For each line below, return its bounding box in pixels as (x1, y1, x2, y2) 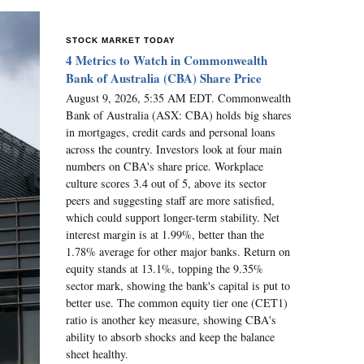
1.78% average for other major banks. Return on (66, 243, 290, 259)
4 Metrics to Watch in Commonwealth (66, 51, 267, 69)
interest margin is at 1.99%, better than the (66, 226, 264, 242)
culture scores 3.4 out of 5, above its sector (66, 175, 266, 191)
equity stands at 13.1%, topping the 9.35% (66, 260, 263, 276)
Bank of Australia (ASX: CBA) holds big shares (66, 106, 292, 123)
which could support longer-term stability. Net (66, 209, 279, 225)
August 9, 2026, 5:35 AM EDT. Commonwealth (66, 89, 291, 106)
